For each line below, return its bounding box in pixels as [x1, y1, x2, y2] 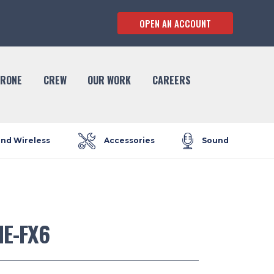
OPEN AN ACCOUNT [139, 16, 211, 30]
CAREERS [152, 73, 191, 87]
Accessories [103, 136, 155, 145]
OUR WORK [87, 73, 131, 87]
